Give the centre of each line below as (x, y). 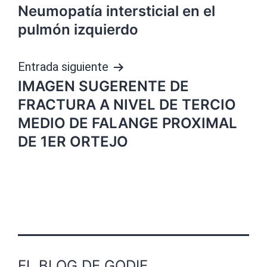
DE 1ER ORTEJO (73, 142)
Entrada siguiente (63, 67)
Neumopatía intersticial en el (117, 11)
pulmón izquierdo (78, 30)
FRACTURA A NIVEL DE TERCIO (127, 105)
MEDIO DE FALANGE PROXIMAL (128, 123)
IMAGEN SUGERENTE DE (103, 86)
